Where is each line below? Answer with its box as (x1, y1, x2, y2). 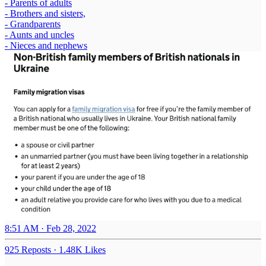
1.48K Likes (59, 245, 106, 255)
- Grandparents (5, 18, 61, 29)
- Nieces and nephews (5, 40, 87, 50)
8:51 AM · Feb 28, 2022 (5, 223, 96, 234)
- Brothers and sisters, (5, 8, 85, 18)
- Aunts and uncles (5, 29, 74, 40)
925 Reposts (5, 245, 51, 255)
